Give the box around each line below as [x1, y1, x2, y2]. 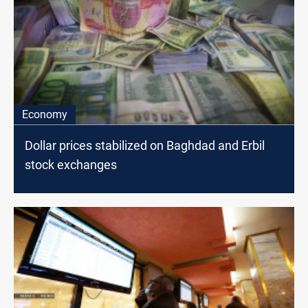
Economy [22, 108, 67, 122]
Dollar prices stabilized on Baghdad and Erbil [25, 138, 265, 153]
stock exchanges [25, 157, 117, 173]
